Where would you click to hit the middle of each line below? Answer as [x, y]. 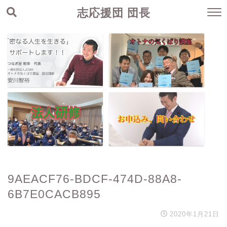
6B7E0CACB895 [54, 194]
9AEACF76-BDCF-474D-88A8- [95, 179]
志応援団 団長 [113, 13]
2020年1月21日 [195, 214]
